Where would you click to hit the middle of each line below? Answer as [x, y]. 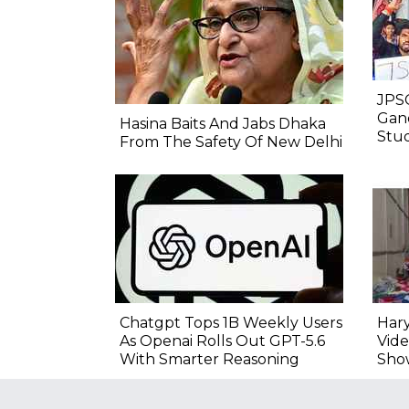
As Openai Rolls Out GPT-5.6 [222, 341]
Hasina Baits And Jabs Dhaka [223, 124]
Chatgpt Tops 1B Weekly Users [231, 323]
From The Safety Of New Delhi [231, 142]
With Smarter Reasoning [210, 360]
